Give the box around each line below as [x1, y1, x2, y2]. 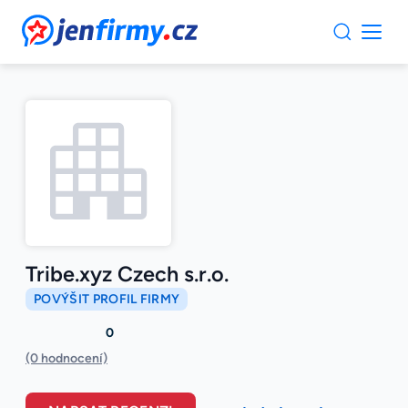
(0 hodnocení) [25, 351, 107, 367]
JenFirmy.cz [22, 14, 120, 36]
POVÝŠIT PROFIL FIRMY [34, 291, 180, 308]
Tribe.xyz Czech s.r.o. [25, 261, 229, 288]
